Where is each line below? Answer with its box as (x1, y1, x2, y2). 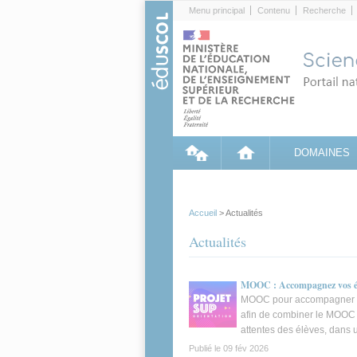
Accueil (189, 208, 217, 218)
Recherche (303, 6, 346, 15)
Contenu (257, 6, 290, 15)
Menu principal (189, 6, 245, 15)
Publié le (189, 343, 223, 353)
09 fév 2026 (223, 343, 269, 353)
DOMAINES (293, 147, 350, 159)
